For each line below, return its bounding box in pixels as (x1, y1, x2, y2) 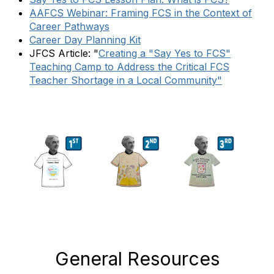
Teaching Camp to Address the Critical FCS (29, 60, 229, 73)
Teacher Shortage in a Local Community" (29, 73, 222, 86)
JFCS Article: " (29, 46, 98, 59)
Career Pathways (29, 20, 109, 32)
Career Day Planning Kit (29, 33, 141, 46)
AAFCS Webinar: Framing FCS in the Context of (29, 6, 252, 19)
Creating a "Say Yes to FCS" (98, 46, 231, 59)
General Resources (54, 248, 220, 270)
